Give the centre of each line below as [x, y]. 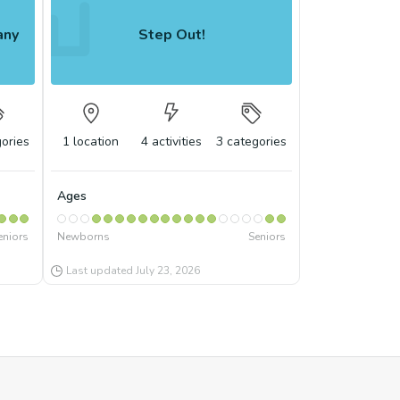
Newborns [83, 237]
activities [176, 142]
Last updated [101, 271]
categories [257, 142]
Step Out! [171, 34]
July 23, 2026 [168, 271]
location [96, 142]
